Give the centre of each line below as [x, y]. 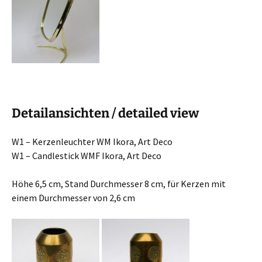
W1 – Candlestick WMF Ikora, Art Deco [87, 156]
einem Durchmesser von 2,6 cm [73, 198]
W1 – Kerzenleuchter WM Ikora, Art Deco [92, 142]
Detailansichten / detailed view [105, 113]
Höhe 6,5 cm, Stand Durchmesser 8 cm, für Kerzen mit [119, 184]
